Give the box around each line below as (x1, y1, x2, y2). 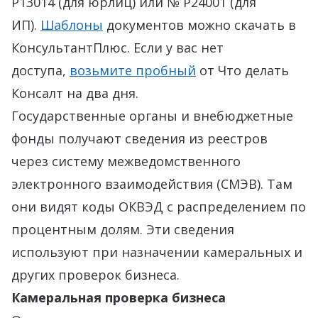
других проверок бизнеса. (11, 266, 180, 283)
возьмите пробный (70, 62, 196, 79)
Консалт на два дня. (11, 84, 138, 102)
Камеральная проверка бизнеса (11, 289, 226, 306)
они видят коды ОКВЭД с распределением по (11, 198, 306, 215)
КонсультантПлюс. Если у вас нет (11, 39, 224, 56)
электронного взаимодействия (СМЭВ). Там (11, 175, 292, 192)
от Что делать (196, 62, 289, 79)
